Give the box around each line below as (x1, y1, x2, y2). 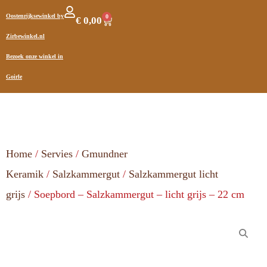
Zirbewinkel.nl (6, 33, 45, 39)
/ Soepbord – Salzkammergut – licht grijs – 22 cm (25, 188, 244, 200)
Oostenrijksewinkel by (6, 13, 64, 19)
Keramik (6, 168, 44, 180)
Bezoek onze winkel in (6, 53, 63, 60)
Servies (41, 148, 73, 160)
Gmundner (82, 148, 128, 160)
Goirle (6, 73, 22, 80)
